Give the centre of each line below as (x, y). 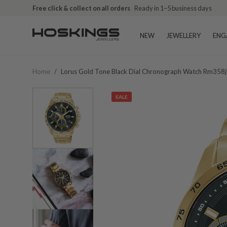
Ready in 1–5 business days (173, 8)
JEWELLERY (184, 35)
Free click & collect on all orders (81, 8)
